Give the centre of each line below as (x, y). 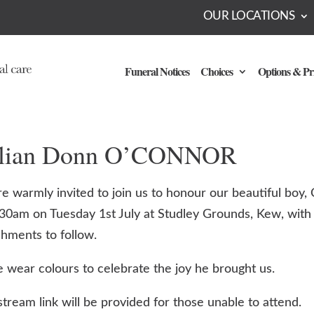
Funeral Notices (157, 71)
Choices (216, 71)
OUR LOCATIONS (249, 16)
